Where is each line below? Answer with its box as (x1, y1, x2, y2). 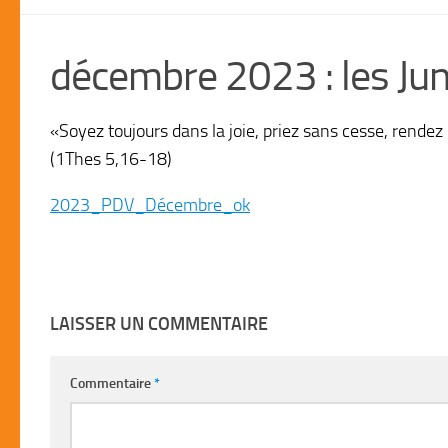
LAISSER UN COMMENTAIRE (50, 312, 268, 335)
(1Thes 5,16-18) (50, 147, 172, 170)
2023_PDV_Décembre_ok (50, 193, 250, 216)
